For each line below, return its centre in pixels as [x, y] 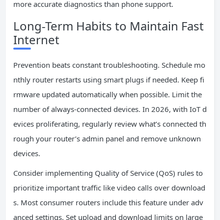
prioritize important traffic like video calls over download [109, 188]
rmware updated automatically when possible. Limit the [108, 94]
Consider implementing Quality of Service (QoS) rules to [108, 173]
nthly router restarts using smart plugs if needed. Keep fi [109, 80]
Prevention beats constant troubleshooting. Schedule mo [109, 65]
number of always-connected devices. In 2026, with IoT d [110, 109]
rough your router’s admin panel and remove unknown [107, 138]
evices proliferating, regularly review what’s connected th [110, 124]
